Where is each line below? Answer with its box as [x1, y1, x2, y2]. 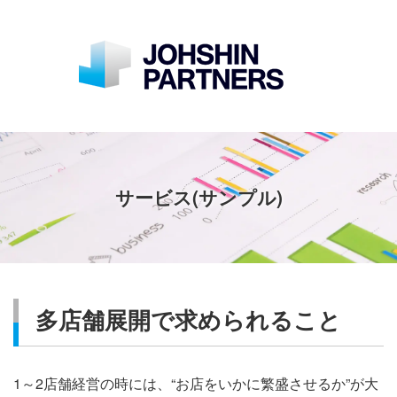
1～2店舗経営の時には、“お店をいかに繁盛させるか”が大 [13, 372, 378, 393]
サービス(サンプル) [114, 183, 283, 211]
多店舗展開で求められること [35, 303, 342, 337]
